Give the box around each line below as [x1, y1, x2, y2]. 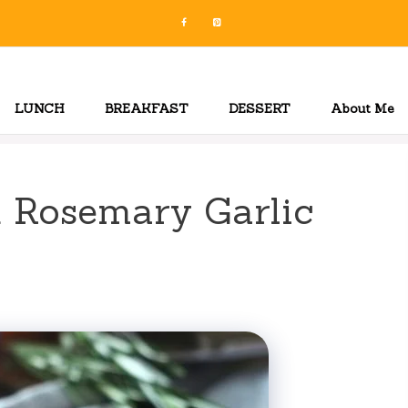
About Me [331, 100, 394, 117]
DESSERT [229, 100, 291, 117]
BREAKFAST [105, 100, 189, 117]
